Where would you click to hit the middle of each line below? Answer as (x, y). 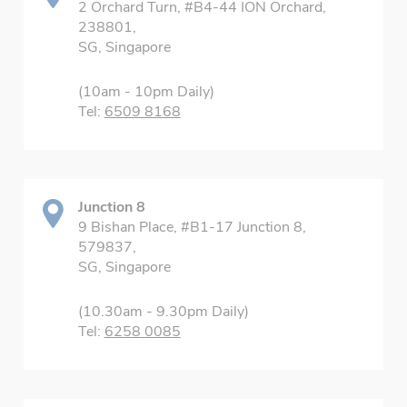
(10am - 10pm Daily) (146, 92)
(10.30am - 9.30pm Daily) (163, 312)
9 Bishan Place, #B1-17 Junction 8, (192, 227)
